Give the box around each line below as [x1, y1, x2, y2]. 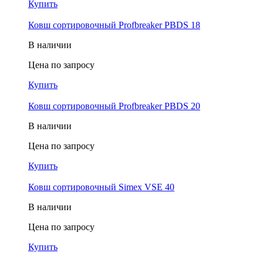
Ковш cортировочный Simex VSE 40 [28, 181, 174, 192]
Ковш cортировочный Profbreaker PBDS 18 [28, 19, 200, 30]
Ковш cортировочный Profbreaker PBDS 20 [28, 100, 200, 111]
